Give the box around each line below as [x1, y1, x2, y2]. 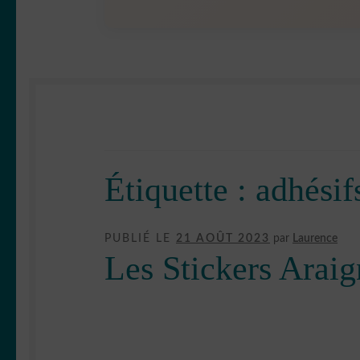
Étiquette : [104, 170, 256, 208]
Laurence [292, 232, 338, 244]
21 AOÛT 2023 [176, 232, 271, 244]
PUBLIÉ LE [104, 232, 177, 244]
